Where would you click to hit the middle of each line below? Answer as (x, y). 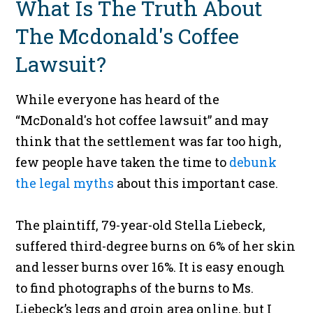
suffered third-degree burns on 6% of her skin (156, 246)
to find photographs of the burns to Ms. (135, 288)
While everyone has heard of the (118, 100)
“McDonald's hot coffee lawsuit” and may (143, 121)
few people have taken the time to (123, 162)
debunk (253, 162)
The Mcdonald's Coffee (128, 36)
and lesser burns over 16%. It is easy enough (151, 267)
